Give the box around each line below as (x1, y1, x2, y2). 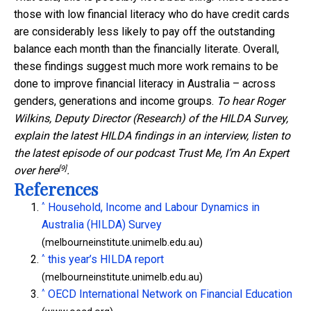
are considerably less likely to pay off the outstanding (14, 25, 275, 39)
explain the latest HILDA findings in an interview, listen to (14, 129, 290, 143)
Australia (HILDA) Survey (42, 218, 162, 232)
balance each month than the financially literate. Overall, (14, 42, 279, 56)
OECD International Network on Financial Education (48, 287, 292, 301)
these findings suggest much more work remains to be (14, 60, 278, 74)
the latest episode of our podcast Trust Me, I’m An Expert (14, 146, 289, 160)
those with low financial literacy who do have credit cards (14, 8, 289, 22)
